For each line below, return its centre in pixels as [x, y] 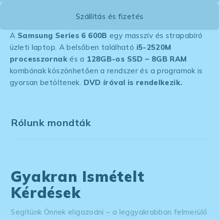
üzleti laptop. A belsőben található [73, 47]
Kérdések [46, 192]
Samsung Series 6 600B [62, 35]
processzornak [39, 59]
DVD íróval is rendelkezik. [133, 82]
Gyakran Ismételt [78, 176]
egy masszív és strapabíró [155, 35]
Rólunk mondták [51, 122]
